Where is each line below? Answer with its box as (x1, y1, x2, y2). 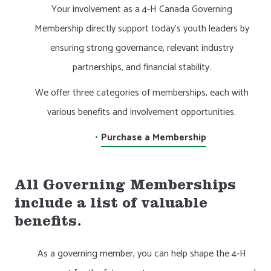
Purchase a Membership (101, 129, 206, 146)
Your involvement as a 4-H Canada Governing (51, 1, 232, 18)
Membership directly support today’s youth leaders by (34, 21, 249, 37)
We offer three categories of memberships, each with (34, 85, 249, 101)
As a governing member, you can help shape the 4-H (37, 246, 246, 262)
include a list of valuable (15, 198, 207, 212)
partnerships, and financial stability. (72, 59, 211, 76)
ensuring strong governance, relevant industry (50, 40, 233, 56)
